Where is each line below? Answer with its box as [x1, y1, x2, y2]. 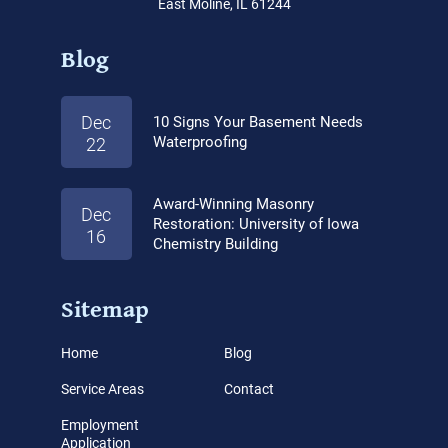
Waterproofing [152, 133, 247, 152]
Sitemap [60, 291, 149, 327]
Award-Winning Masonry [152, 195, 314, 214]
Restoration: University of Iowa [152, 215, 359, 234]
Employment [60, 417, 139, 434]
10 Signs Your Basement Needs [152, 113, 363, 132]
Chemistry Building [152, 235, 278, 254]
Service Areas [60, 381, 144, 398]
